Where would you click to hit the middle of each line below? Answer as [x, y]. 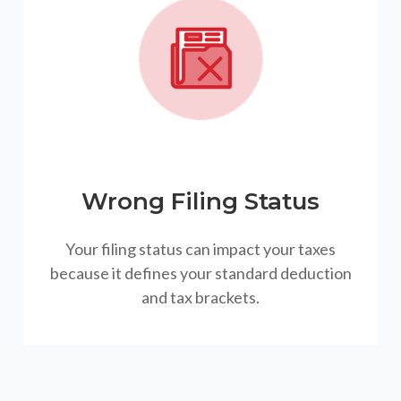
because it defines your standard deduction [200, 273]
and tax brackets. [201, 298]
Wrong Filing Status [201, 202]
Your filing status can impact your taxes [201, 249]
